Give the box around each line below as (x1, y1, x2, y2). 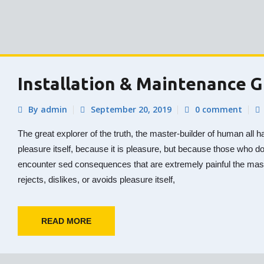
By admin (28, 104, 67, 115)
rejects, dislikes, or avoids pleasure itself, (18, 174, 175, 185)
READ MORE (41, 216, 91, 226)
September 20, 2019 (91, 104, 171, 115)
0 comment (195, 104, 242, 115)
